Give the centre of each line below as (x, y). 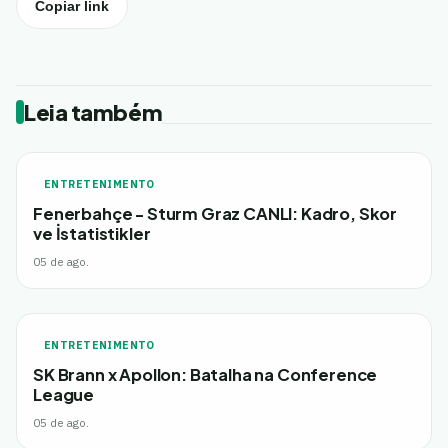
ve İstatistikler (92, 234)
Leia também (93, 112)
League (64, 395)
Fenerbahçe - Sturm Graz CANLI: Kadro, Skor (215, 214)
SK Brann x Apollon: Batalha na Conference (205, 375)
